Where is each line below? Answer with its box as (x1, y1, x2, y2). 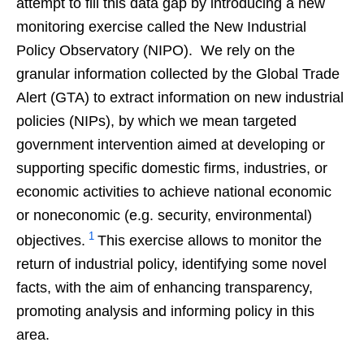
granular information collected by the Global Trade (16, 65, 340, 82)
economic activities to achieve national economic (16, 183, 331, 200)
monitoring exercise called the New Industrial (16, 18, 306, 35)
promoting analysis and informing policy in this (16, 302, 314, 319)
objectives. (16, 232, 85, 249)
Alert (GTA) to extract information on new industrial (16, 89, 344, 106)
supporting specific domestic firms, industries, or (16, 159, 327, 176)
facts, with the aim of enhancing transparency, (16, 279, 313, 296)
